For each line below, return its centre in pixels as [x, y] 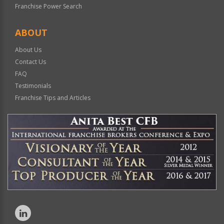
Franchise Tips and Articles [53, 98]
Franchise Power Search [48, 6]
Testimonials [33, 86]
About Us [28, 50]
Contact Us [30, 62]
